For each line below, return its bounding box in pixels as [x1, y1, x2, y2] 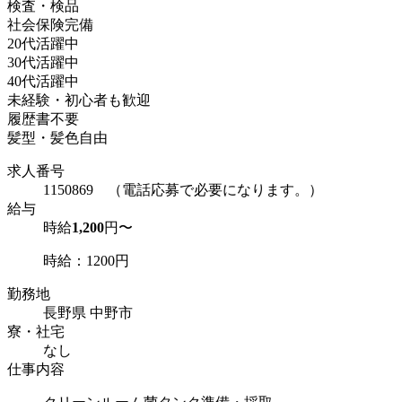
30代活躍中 [7, 54, 79, 70]
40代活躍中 [7, 73, 79, 89]
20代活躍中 [7, 35, 79, 51]
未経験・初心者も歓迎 [7, 92, 151, 108]
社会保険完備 [7, 16, 93, 32]
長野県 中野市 [43, 304, 133, 320]
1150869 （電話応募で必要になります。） [43, 181, 323, 197]
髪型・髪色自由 [7, 129, 108, 145]
